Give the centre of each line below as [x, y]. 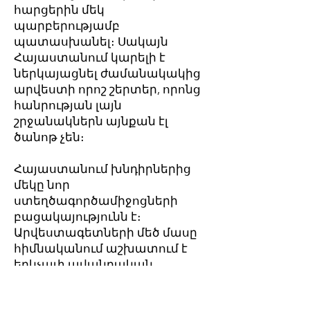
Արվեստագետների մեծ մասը [106, 232]
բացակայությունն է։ [77, 217]
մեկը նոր [42, 185]
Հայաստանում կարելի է [90, 57]
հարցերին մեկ [59, 10]
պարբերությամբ [67, 26]
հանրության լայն [68, 105]
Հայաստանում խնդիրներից [102, 169]
